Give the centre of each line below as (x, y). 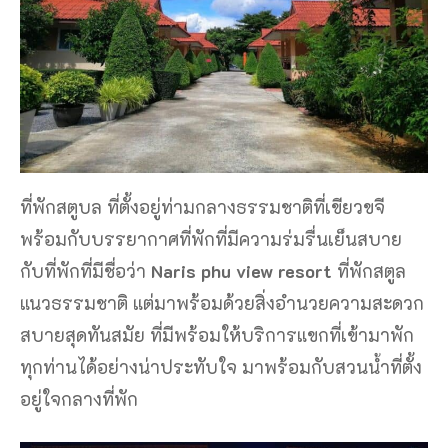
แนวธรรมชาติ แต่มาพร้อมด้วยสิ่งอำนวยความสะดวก (222, 302)
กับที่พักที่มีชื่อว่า (85, 270)
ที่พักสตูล (371, 270)
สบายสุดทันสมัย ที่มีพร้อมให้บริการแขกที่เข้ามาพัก (217, 334)
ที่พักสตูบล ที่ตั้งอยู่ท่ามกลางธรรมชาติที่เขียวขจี (202, 206)
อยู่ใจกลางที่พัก (79, 398)
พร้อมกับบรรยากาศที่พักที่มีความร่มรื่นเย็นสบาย (211, 238)
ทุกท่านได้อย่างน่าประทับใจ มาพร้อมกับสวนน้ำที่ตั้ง (221, 366)
